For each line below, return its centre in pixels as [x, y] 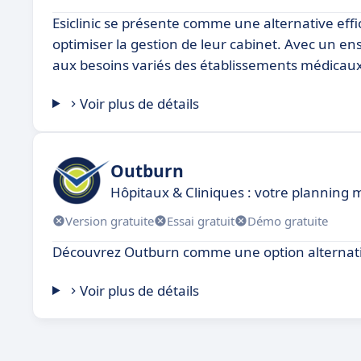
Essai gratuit [201, 220]
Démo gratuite [288, 220]
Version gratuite [110, 220]
